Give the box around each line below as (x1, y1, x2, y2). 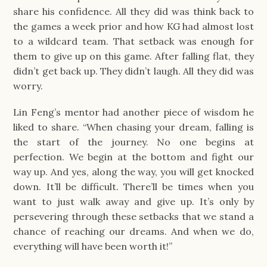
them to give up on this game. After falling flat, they (13, 50, 254, 63)
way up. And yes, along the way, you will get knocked (13, 166, 254, 178)
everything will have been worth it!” (13, 240, 173, 253)
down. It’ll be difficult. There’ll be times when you (13, 181, 254, 193)
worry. (13, 80, 44, 92)
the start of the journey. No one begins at (13, 136, 254, 148)
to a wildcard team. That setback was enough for (13, 35, 254, 48)
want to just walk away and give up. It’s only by (13, 195, 254, 208)
